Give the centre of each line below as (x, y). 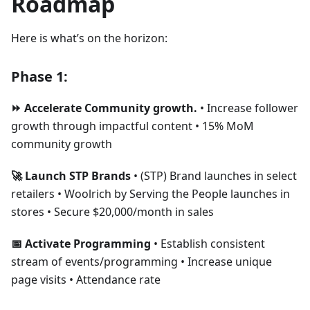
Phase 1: (39, 76)
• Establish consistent (208, 244)
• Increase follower (248, 108)
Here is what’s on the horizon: (89, 38)
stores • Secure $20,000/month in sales (112, 212)
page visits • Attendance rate (86, 280)
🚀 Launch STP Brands (71, 176)
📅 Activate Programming (81, 244)
